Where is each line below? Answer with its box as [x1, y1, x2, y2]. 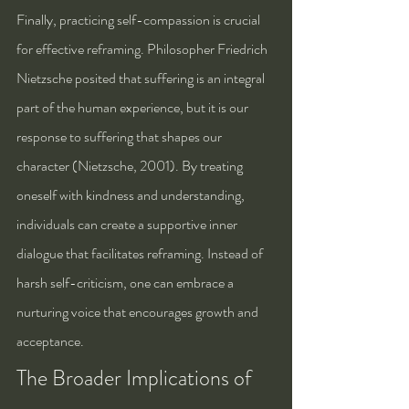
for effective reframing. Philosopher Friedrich [16, 37, 270, 59]
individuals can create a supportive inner [16, 213, 240, 235]
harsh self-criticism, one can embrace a [16, 271, 236, 293]
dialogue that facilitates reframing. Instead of [16, 242, 266, 264]
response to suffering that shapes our [16, 125, 225, 147]
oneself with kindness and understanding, [16, 184, 247, 205]
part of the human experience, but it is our [16, 96, 251, 118]
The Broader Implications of [16, 362, 257, 393]
